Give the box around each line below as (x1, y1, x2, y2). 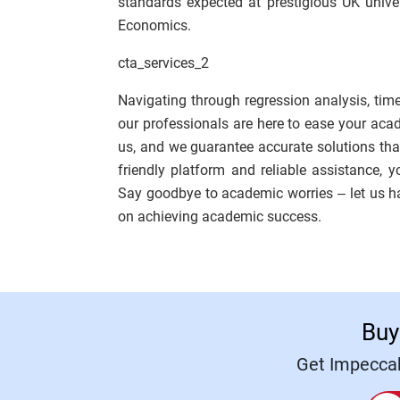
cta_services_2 (118, 54, 209, 71)
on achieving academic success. (118, 208, 321, 225)
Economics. (118, 17, 191, 34)
